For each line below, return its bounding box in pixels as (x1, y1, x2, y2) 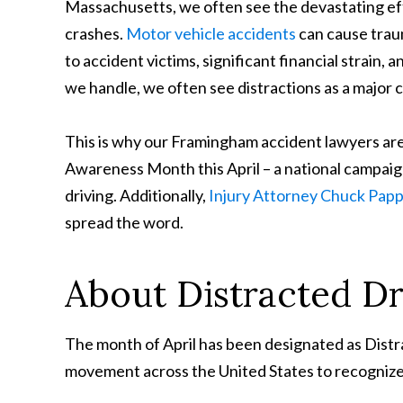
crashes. (65, 23, 126, 44)
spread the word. (65, 212, 184, 233)
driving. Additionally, (65, 185, 209, 206)
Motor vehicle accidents (126, 23, 296, 44)
